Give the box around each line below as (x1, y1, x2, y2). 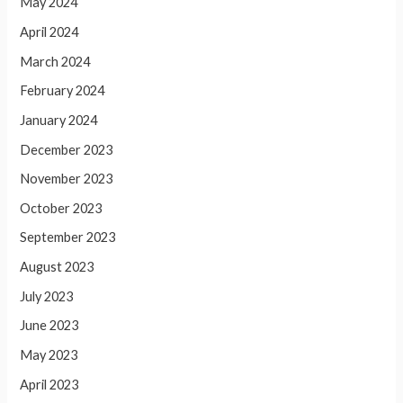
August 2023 (20, 259, 94, 275)
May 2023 (20, 347, 78, 363)
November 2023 (20, 171, 113, 187)
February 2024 (20, 83, 105, 99)
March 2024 (20, 53, 91, 69)
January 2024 (20, 112, 98, 128)
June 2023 (20, 318, 79, 334)
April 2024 (20, 24, 79, 40)
